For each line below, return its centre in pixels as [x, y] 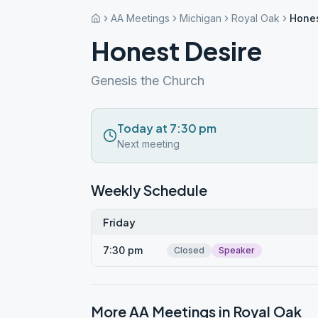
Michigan [201, 18]
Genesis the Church [148, 81]
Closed [189, 250]
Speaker [237, 250]
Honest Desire [176, 51]
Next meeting [148, 144]
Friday [119, 222]
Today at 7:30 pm [167, 128]
